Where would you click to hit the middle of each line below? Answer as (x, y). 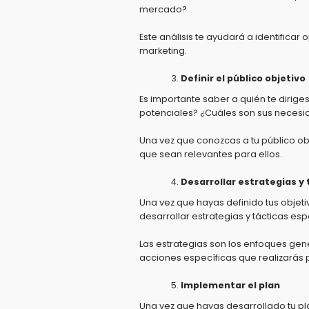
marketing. (163, 51)
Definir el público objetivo (243, 78)
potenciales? (169, 113)
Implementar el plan (230, 285)
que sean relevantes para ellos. (211, 154)
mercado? (163, 9)
